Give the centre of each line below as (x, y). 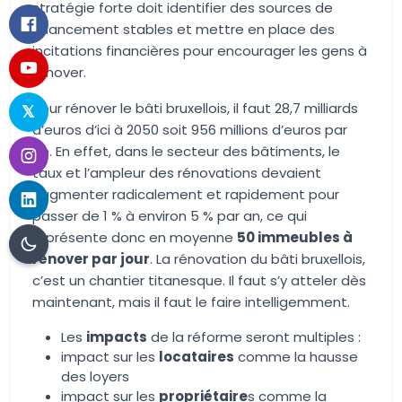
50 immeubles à (295, 237)
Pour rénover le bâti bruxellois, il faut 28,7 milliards (195, 108)
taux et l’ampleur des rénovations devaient (177, 173)
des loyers (95, 376)
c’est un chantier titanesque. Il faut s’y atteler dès (199, 280)
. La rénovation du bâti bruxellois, (258, 259)
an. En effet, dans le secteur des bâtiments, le (186, 151)
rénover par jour (91, 259)
